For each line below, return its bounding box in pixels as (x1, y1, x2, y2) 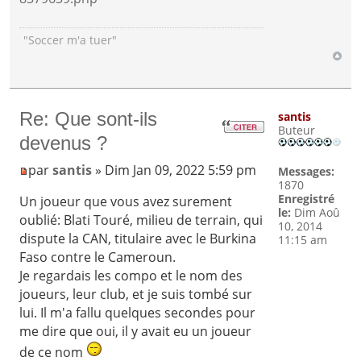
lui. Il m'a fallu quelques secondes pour (19, 304, 256, 322)
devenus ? (19, 132, 108, 155)
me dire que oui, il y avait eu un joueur (19, 322, 252, 341)
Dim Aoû (290, 205, 340, 221)
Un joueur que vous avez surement (19, 193, 233, 211)
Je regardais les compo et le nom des (19, 267, 243, 285)
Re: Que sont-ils (19, 108, 158, 131)
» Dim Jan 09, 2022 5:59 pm (92, 161, 257, 180)
